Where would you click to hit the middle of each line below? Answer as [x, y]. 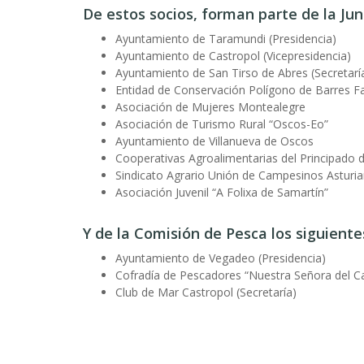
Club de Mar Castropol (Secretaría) [206, 292]
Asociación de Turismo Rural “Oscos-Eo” [222, 124]
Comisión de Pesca [199, 233]
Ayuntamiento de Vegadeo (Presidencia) [221, 258]
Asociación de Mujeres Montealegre [210, 107]
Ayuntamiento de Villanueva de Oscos [214, 141]
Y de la [106, 233]
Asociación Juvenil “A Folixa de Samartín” [222, 192]
